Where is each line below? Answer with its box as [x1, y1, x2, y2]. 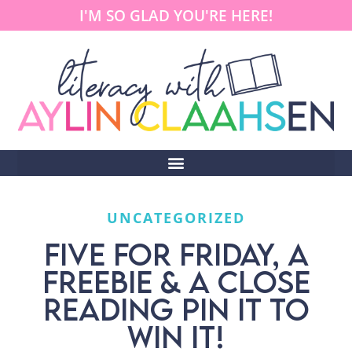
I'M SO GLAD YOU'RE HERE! [79, 5, 273, 26]
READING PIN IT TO [42, 290, 310, 328]
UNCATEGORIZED [107, 207, 245, 227]
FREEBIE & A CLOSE [42, 262, 310, 300]
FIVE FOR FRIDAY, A [43, 235, 309, 273]
